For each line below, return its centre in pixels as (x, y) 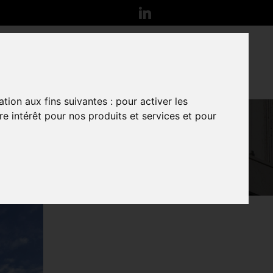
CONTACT (186, 62)
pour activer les (152, 101)
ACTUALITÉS (104, 62)
